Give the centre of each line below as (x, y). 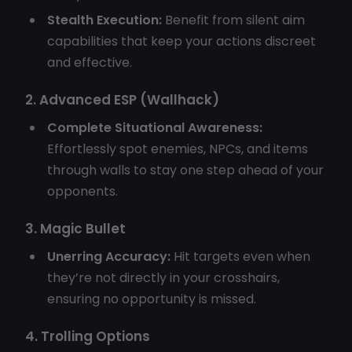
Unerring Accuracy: (109, 256)
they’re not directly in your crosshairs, (163, 277)
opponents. (82, 191)
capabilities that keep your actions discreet (181, 41)
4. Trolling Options (88, 336)
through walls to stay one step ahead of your (185, 170)
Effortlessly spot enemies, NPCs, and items (178, 148)
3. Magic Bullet (75, 228)
